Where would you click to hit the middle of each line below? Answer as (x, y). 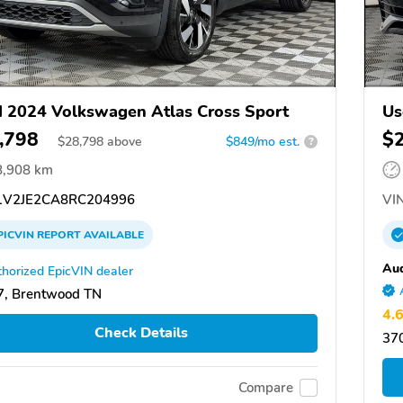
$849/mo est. (263, 141)
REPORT (59, 234)
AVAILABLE (112, 234)
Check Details (141, 333)
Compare (266, 388)
